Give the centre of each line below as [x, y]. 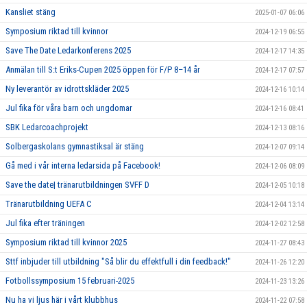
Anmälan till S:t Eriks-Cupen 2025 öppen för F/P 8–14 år [103, 70]
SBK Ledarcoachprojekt [47, 127]
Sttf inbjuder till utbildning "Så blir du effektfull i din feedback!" [118, 262]
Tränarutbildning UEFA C [49, 204]
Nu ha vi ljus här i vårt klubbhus [62, 300]
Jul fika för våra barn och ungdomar [69, 108]
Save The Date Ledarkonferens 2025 [68, 51]
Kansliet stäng [30, 12]
